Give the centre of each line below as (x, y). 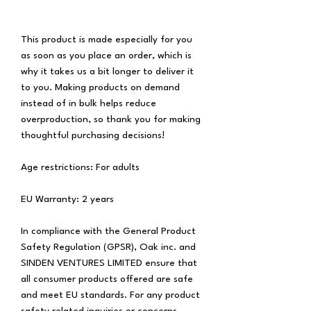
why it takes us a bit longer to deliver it (107, 71)
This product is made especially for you (107, 39)
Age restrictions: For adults (80, 167)
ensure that (170, 263)
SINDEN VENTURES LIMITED (82, 263)
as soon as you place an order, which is (106, 55)
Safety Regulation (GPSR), (80, 247)
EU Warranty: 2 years (67, 199)
